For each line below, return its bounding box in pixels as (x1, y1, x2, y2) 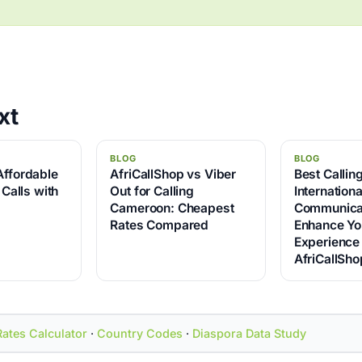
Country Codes (96, 326, 183, 340)
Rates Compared (110, 217, 209, 234)
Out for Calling (110, 183, 195, 200)
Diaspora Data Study (192, 326, 306, 340)
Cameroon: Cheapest (110, 200, 234, 217)
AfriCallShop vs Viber (110, 166, 237, 183)
